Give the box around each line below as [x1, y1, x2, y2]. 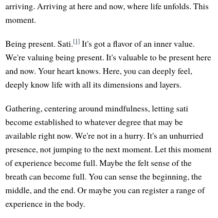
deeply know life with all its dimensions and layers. [5, 78, 182, 91]
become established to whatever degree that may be [5, 116, 183, 128]
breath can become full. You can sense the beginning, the [5, 170, 202, 182]
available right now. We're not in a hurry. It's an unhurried [5, 129, 204, 142]
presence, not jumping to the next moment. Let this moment [5, 143, 212, 155]
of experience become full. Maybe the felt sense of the [5, 157, 192, 169]
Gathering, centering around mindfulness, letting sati [5, 102, 189, 114]
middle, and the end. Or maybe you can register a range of [5, 184, 205, 196]
